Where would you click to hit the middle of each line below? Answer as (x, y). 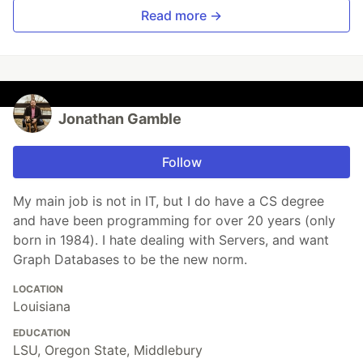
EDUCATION (42, 332)
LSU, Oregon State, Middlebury (108, 350)
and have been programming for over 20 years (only (174, 220)
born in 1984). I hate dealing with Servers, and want (171, 239)
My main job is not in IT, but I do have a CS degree (169, 201)
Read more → (181, 15)
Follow (181, 162)
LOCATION (38, 288)
